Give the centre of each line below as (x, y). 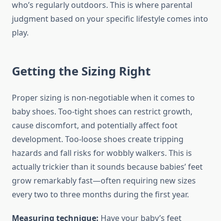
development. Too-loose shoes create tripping (98, 139)
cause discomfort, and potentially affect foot (95, 126)
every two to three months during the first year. (100, 195)
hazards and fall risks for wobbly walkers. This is (102, 153)
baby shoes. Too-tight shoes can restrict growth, (102, 112)
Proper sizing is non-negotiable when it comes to (103, 98)
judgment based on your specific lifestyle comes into (110, 19)
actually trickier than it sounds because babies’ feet (107, 167)
